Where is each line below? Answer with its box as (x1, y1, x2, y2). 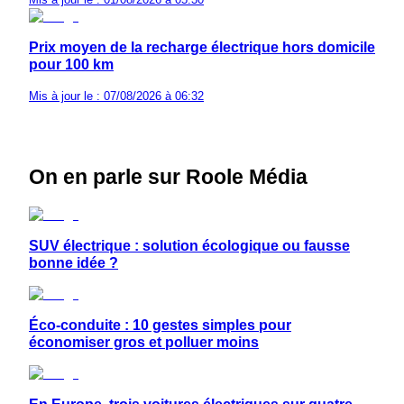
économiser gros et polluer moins (29, 334, 259, 350)
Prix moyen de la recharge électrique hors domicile (29, 39, 375, 55)
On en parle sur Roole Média (29, 164, 308, 188)
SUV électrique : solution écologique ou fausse (29, 237, 350, 253)
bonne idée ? (29, 254, 118, 271)
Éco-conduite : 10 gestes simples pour (29, 317, 291, 333)
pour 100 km (29, 56, 114, 72)
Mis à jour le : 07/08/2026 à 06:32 (29, 88, 204, 103)
